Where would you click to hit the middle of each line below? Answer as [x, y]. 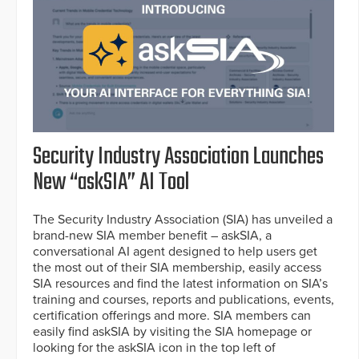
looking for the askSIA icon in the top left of [154, 348]
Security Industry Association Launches [178, 157]
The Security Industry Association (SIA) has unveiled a [183, 220]
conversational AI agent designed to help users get [175, 252]
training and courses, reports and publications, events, [184, 300]
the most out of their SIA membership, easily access [177, 268]
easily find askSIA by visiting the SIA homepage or [172, 332]
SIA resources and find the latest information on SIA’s [180, 284]
